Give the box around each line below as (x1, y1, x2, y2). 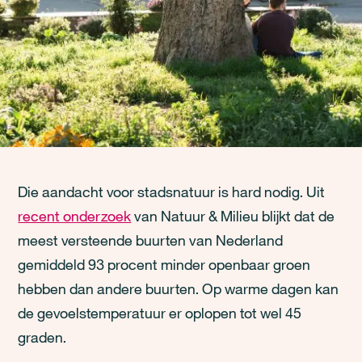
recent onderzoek (18, 207, 132, 225)
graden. (18, 328, 67, 346)
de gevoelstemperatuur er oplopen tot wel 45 (18, 304, 302, 322)
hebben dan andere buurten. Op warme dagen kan (18, 280, 339, 297)
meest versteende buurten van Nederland (18, 231, 284, 249)
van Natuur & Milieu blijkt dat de (131, 207, 335, 225)
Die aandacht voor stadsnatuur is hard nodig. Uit (18, 183, 326, 200)
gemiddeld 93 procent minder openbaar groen (18, 255, 311, 273)
